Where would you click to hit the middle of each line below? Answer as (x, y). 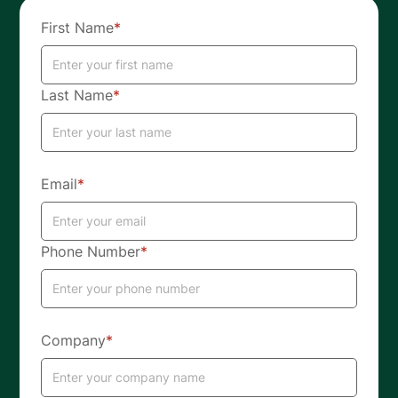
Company (74, 340)
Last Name (77, 95)
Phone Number (91, 251)
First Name (78, 27)
